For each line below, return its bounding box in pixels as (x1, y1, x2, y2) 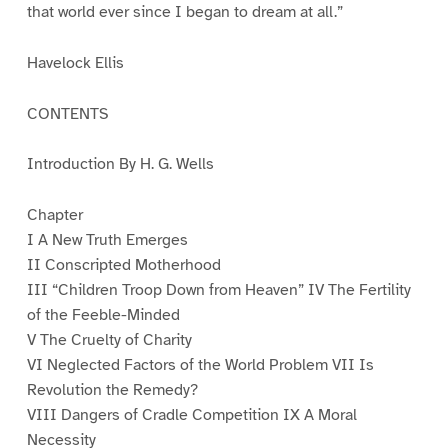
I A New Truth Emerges (26, 230, 188, 251)
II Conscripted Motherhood (26, 255, 221, 276)
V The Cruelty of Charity (26, 330, 192, 351)
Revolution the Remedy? (26, 380, 198, 401)
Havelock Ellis (26, 52, 124, 73)
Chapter (26, 205, 83, 226)
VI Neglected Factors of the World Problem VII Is (26, 355, 374, 376)
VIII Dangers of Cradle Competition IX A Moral (26, 405, 357, 426)
